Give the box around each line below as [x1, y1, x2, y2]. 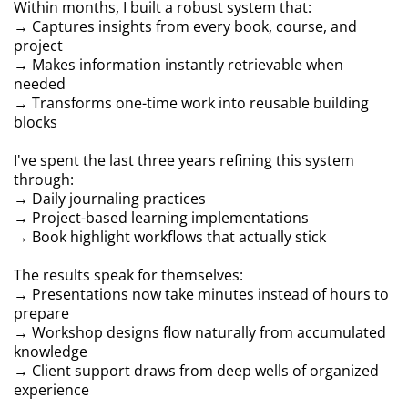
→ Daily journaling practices [14, 189, 206, 209]
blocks [14, 112, 57, 132]
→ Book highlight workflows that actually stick [14, 227, 326, 247]
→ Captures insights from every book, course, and [14, 16, 357, 36]
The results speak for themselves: [14, 265, 243, 285]
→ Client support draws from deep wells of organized [14, 361, 379, 381]
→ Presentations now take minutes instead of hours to [14, 284, 389, 304]
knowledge [14, 342, 87, 362]
